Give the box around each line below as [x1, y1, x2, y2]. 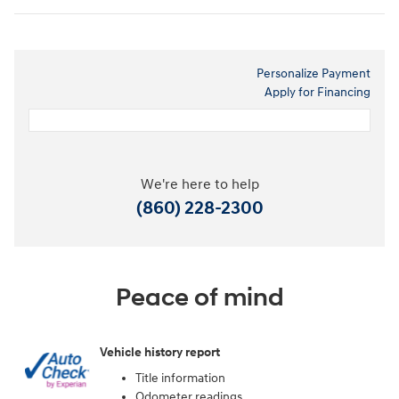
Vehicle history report [100, 344, 220, 360]
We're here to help [140, 176, 259, 194]
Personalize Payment [256, 66, 370, 82]
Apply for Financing [265, 85, 370, 101]
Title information [135, 370, 225, 387]
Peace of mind [115, 282, 284, 314]
